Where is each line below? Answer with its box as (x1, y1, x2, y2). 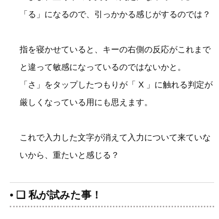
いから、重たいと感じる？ (20, 151, 119, 160)
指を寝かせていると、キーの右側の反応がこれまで (20, 45, 211, 54)
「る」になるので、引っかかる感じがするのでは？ (20, 9, 211, 19)
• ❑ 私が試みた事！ (10, 189, 102, 200)
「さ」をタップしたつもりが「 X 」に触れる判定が (20, 80, 213, 89)
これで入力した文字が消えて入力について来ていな (20, 133, 211, 143)
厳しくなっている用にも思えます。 (20, 98, 153, 107)
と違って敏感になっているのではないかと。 (20, 63, 186, 72)
